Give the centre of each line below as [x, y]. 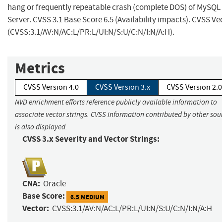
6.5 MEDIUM [87, 197]
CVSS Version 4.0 [51, 87]
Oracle [55, 184]
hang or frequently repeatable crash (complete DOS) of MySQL [114, 7]
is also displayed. [41, 127]
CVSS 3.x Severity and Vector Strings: [91, 139]
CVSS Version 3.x [123, 87]
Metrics [40, 68]
